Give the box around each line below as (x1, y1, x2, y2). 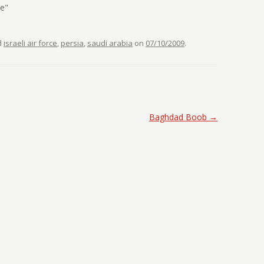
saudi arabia (87, 38, 133, 48)
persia (61, 38, 84, 48)
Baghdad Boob (148, 111, 209, 123)
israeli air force (4, 38, 57, 48)
